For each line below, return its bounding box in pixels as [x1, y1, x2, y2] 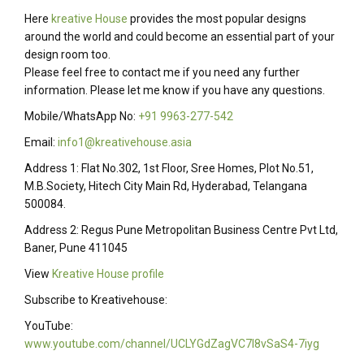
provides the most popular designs [128, 12, 306, 26]
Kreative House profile [52, 267, 164, 281]
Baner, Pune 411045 [24, 241, 128, 255]
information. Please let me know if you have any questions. [24, 84, 325, 97]
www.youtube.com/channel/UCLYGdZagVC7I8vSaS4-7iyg [24, 337, 319, 351]
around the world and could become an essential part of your [24, 30, 335, 44]
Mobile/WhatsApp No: [24, 110, 138, 123]
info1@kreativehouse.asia [58, 136, 192, 149]
